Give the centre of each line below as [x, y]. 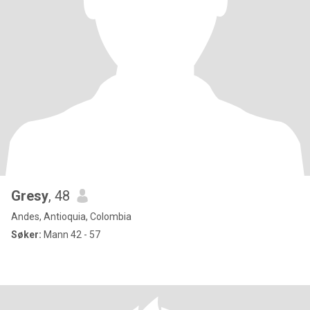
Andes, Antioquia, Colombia [71, 217]
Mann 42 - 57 [71, 235]
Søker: [26, 235]
